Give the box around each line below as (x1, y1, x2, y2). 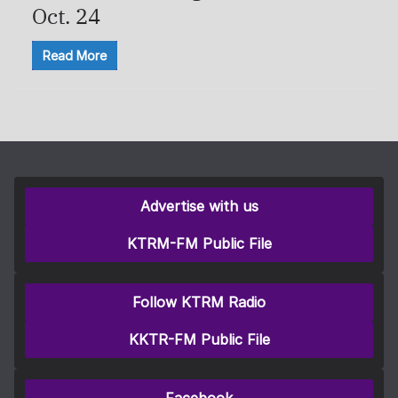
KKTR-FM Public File (128, 330, 270, 348)
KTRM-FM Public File (126, 235, 272, 252)
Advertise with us (139, 197, 259, 215)
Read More (43, 47, 107, 63)
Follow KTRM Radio (132, 293, 266, 311)
